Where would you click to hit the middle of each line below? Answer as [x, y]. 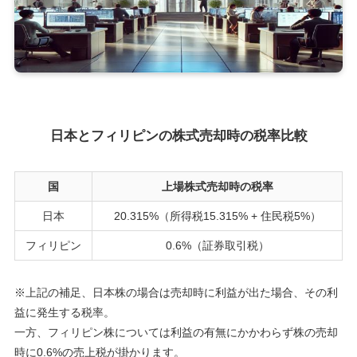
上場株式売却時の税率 [217, 187]
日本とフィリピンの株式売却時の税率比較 [178, 135]
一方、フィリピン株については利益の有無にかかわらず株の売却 [176, 333]
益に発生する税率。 [64, 313]
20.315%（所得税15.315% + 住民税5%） [217, 216]
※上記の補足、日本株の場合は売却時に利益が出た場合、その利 [176, 293]
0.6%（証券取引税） [217, 246]
